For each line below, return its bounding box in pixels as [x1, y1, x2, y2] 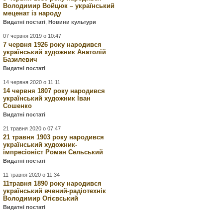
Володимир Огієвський [3, 195, 79, 202]
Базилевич [3, 56, 38, 63]
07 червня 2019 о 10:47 [3, 33, 62, 39]
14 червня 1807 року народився [3, 87, 106, 95]
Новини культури [48, 19, 97, 25]
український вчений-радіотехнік [3, 187, 107, 195]
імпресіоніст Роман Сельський [3, 148, 104, 156]
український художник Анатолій [3, 48, 107, 56]
